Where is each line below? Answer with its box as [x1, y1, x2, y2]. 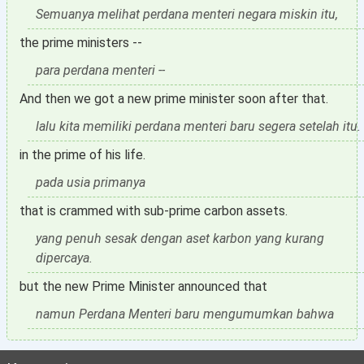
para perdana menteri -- [36, 63, 165, 78]
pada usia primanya [36, 175, 145, 190]
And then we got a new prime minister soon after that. [19, 91, 328, 106]
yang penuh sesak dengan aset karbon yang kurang [36, 231, 324, 246]
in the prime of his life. [19, 147, 145, 162]
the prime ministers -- [19, 35, 142, 50]
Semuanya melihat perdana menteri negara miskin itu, [36, 6, 338, 22]
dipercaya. [36, 250, 93, 266]
